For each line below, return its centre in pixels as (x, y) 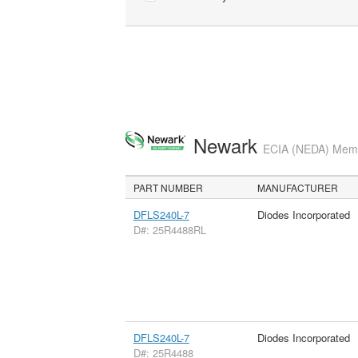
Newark (228, 145)
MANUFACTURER (298, 187)
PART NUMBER (169, 187)
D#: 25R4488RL (169, 229)
